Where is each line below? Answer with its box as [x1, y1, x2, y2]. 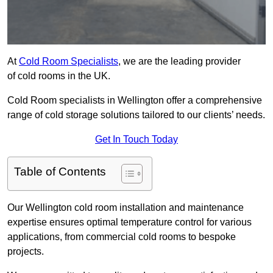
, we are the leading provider [118, 56, 241, 67]
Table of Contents [14, 165, 106, 179]
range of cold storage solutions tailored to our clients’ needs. [7, 110, 265, 121]
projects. [7, 246, 44, 257]
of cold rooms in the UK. [7, 71, 110, 82]
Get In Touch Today [95, 134, 178, 145]
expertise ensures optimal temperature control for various [7, 217, 252, 228]
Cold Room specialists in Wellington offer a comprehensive [7, 95, 262, 106]
